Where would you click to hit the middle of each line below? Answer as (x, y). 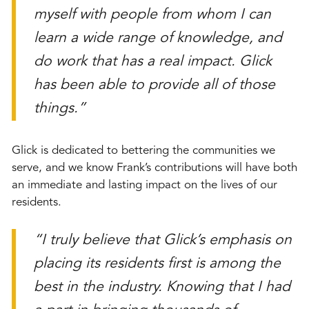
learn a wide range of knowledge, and (158, 38)
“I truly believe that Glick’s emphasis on (162, 240)
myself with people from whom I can (152, 14)
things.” (59, 108)
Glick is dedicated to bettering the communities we (143, 151)
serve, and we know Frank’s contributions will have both (154, 168)
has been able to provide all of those (154, 85)
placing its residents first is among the (157, 263)
